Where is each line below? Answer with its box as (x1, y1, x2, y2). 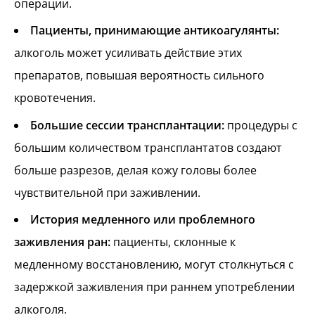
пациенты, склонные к (110, 234, 236, 250)
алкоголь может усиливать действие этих (14, 45, 242, 61)
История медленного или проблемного (30, 212, 255, 228)
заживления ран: (14, 234, 110, 250)
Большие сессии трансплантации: (30, 117, 224, 133)
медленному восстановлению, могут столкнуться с (14, 257, 294, 273)
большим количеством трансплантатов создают (14, 139, 282, 155)
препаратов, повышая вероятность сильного (14, 67, 264, 84)
